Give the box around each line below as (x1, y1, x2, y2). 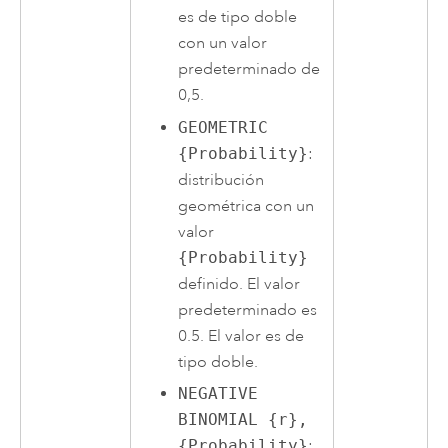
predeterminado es (178, 299, 318, 320)
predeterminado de (178, 58, 321, 79)
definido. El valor (178, 273, 301, 294)
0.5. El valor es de (178, 325, 305, 346)
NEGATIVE (178, 384, 259, 404)
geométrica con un (178, 195, 315, 216)
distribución (178, 169, 265, 190)
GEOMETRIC (178, 117, 269, 137)
